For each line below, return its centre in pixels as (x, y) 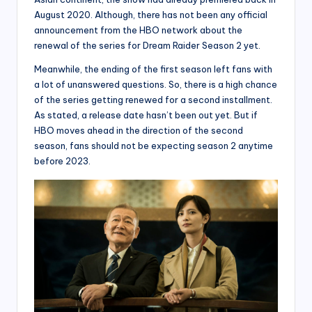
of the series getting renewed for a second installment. (153, 99)
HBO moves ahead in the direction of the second (139, 130)
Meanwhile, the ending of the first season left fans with (153, 69)
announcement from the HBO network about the (138, 30)
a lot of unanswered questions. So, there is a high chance (156, 84)
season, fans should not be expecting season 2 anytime (154, 145)
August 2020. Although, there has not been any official (151, 14)
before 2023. (62, 161)
